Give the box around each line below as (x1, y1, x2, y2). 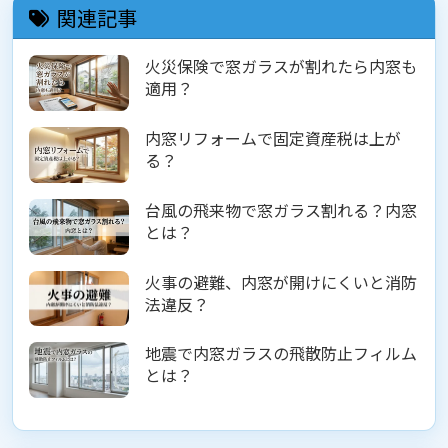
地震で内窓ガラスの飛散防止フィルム (145, 341, 417, 366)
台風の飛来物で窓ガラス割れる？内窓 (145, 197, 417, 222)
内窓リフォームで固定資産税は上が (145, 126, 401, 150)
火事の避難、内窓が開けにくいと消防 (145, 269, 417, 294)
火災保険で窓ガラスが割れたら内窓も (145, 54, 417, 79)
